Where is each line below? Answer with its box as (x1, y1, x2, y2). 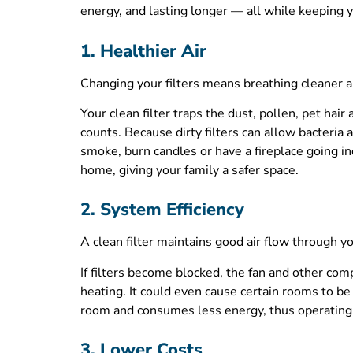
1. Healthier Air (80, 39, 206, 63)
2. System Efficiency (80, 198, 244, 222)
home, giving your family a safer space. (80, 161, 299, 179)
